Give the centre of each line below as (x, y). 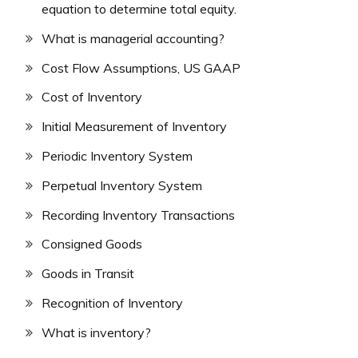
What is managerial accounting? (133, 38)
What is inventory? (96, 332)
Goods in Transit (88, 274)
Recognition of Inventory (112, 302)
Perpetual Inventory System (122, 185)
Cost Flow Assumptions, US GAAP (141, 68)
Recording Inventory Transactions (138, 215)
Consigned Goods (92, 244)
